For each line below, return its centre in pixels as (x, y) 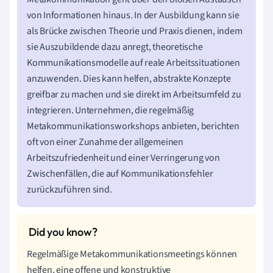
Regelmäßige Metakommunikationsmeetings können (132, 254)
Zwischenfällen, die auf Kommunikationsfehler (120, 174)
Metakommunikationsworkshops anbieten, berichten (133, 126)
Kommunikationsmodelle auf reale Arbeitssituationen (133, 63)
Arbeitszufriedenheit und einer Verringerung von (123, 158)
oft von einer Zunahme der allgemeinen (105, 142)
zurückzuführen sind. (69, 190)
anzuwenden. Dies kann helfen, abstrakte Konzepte (129, 79)
